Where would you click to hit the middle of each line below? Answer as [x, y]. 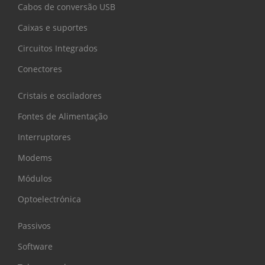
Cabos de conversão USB [67, 7]
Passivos [34, 226]
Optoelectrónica [49, 199]
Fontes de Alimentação [63, 116]
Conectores [40, 69]
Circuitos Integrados [58, 48]
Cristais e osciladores [60, 96]
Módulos [35, 178]
